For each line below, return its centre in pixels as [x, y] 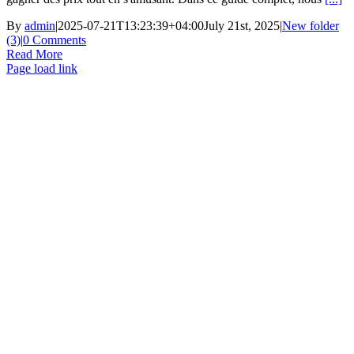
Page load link [42, 68]
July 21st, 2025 [242, 25]
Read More [34, 54]
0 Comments [55, 40]
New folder [311, 25]
